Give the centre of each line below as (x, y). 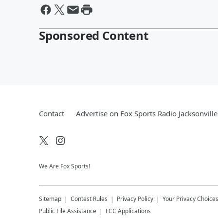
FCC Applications (128, 211)
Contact (52, 113)
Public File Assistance (68, 211)
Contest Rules (89, 199)
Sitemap (50, 199)
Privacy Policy (135, 199)
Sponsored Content (94, 35)
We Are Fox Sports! (64, 166)
